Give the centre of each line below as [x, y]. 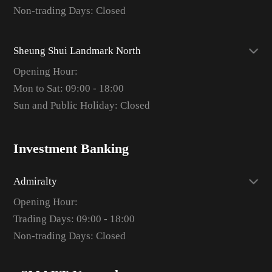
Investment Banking [71, 149]
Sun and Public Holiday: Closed [81, 105]
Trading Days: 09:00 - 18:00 [74, 219]
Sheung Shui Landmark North [77, 50]
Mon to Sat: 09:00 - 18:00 [68, 88]
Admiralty [35, 181]
